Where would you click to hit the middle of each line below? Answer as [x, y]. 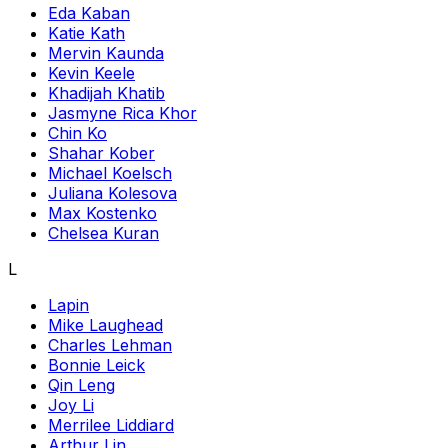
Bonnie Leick [96, 365]
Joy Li [71, 405]
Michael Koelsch [110, 173]
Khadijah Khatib [106, 93]
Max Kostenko [102, 213]
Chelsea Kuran [103, 233]
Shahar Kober [101, 153]
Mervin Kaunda [106, 53]
